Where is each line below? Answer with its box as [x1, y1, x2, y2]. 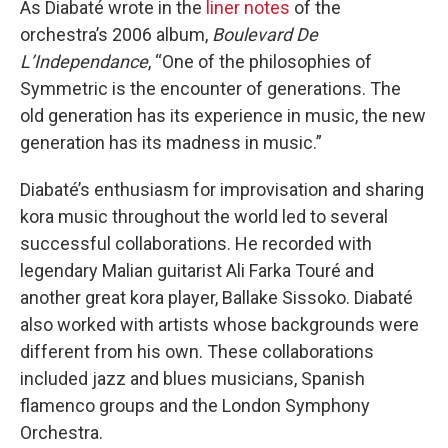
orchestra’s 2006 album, [20, 24, 212, 45]
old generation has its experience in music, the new [20, 105, 426, 126]
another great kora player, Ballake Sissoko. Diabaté [20, 287, 413, 308]
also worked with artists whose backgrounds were [20, 314, 419, 335]
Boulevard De [212, 24, 318, 45]
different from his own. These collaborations [20, 341, 374, 362]
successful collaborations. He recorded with [20, 233, 372, 254]
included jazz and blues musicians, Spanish [20, 368, 365, 389]
